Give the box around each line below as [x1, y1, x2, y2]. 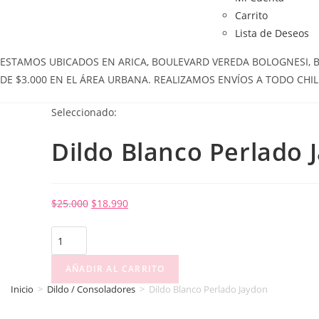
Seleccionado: [51, 105, 117, 119]
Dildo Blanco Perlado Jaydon [149, 283, 268, 296]
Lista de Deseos [235, 26, 309, 40]
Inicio [11, 283, 33, 296]
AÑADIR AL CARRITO [66, 263, 165, 275]
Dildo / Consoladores [47, 283, 135, 296]
